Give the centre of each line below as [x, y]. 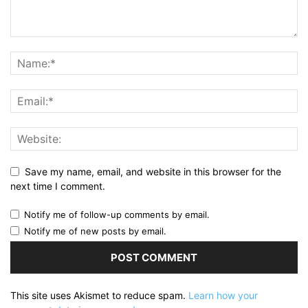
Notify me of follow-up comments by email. [117, 215]
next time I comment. [58, 186]
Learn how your [223, 296]
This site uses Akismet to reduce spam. [99, 296]
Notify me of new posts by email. [95, 231]
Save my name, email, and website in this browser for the [153, 172]
